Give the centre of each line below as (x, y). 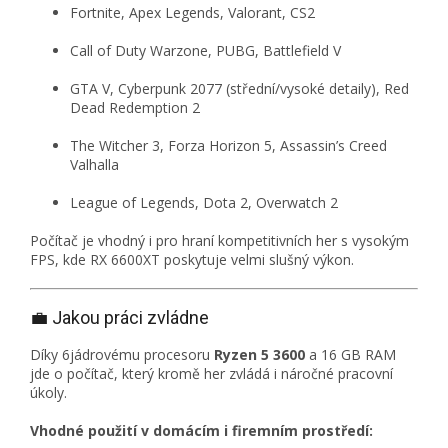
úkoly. (48, 393)
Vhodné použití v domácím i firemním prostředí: (201, 431)
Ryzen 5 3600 (261, 355)
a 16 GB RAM (352, 355)
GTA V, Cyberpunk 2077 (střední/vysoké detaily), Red (239, 89)
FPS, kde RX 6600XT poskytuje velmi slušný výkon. (192, 260)
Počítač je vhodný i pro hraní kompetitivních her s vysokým (219, 241)
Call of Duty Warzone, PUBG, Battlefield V (205, 51)
